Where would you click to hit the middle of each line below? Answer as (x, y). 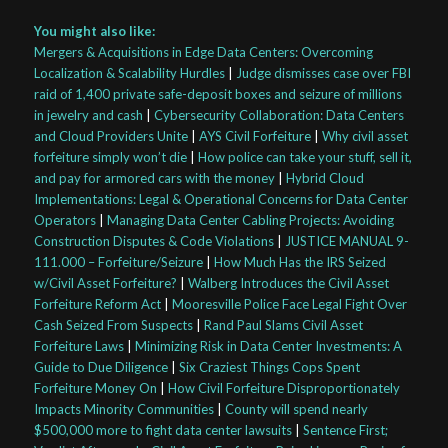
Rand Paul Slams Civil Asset (283, 325)
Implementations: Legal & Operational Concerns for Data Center (220, 199)
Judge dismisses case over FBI (323, 73)
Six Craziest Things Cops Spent (269, 367)
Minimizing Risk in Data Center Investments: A (268, 346)
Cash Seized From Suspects (113, 325)
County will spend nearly (296, 409)
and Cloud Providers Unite (110, 136)
